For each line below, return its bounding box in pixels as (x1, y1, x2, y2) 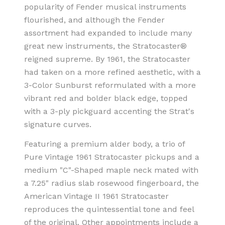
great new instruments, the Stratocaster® (24, 41, 187, 51)
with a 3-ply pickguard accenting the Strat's (24, 106, 194, 116)
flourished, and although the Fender (24, 15, 165, 25)
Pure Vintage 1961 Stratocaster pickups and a (24, 152, 199, 162)
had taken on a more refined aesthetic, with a (24, 67, 201, 77)
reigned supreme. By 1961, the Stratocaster (24, 54, 190, 64)
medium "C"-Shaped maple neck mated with (24, 165, 198, 175)
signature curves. (24, 119, 91, 129)
